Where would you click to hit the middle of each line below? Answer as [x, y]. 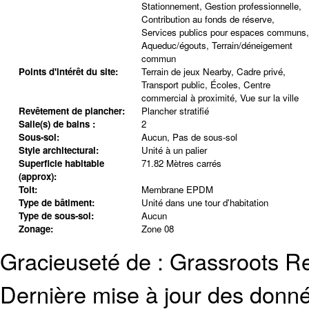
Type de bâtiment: [56, 203]
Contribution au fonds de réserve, [208, 19]
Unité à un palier [174, 150]
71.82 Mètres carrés [181, 163]
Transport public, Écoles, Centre [206, 85]
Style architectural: [58, 150]
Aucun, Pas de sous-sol [189, 137]
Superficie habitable [61, 163]
